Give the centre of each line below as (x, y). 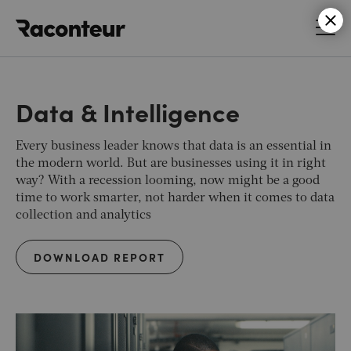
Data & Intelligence (128, 111)
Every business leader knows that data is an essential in (174, 146)
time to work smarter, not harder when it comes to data (175, 198)
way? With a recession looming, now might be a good (168, 181)
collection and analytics (83, 215)
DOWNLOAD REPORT (100, 257)
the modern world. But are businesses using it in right (171, 163)
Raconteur (155, 19)
